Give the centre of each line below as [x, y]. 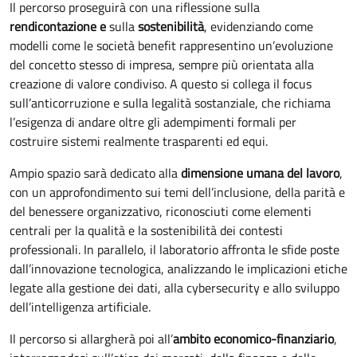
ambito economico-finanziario [253, 339]
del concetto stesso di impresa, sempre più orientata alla [162, 65]
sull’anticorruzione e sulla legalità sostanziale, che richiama [170, 103]
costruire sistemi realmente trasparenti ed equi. [139, 141]
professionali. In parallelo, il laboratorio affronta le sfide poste [175, 250]
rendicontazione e [58, 27]
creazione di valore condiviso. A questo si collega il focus [161, 84]
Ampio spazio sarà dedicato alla [95, 173]
